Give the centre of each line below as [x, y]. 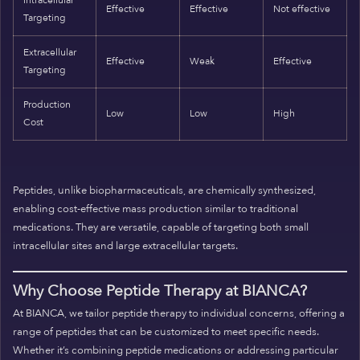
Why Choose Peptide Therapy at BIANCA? [160, 290]
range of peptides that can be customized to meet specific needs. [166, 331]
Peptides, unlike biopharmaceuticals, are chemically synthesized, [164, 190]
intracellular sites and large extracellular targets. [125, 245]
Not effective [302, 10]
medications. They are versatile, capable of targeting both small [161, 227]
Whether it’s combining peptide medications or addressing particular [176, 350]
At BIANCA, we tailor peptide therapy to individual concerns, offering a [179, 313]
